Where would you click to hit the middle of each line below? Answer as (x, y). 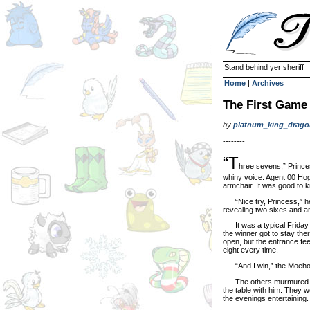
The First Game (265, 104)
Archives (268, 83)
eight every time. (250, 250)
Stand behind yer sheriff (264, 67)
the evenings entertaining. (266, 298)
